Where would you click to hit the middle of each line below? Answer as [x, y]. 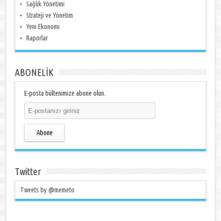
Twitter [28, 171]
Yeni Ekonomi [43, 27]
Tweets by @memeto [48, 190]
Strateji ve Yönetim [50, 15]
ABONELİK [35, 72]
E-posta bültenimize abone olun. [65, 93]
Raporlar [37, 38]
